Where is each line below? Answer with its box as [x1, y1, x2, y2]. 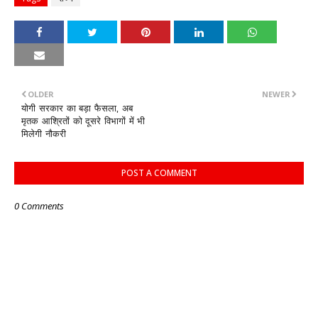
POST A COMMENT [121, 167, 197, 179]
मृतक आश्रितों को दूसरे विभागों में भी [21, 116, 146, 126]
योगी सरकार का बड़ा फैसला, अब [21, 103, 133, 114]
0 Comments [14, 199, 64, 212]
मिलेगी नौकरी [21, 128, 67, 139]
